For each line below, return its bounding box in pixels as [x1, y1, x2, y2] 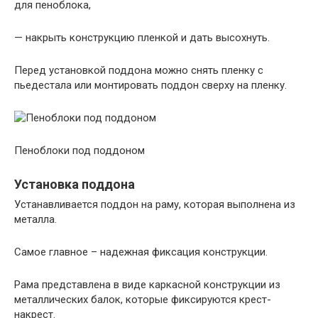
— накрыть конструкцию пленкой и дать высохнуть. [14, 31, 270, 44]
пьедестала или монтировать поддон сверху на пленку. [14, 78, 287, 92]
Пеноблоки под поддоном [14, 143, 145, 157]
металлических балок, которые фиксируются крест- [14, 292, 271, 306]
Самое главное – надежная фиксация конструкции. [14, 245, 268, 258]
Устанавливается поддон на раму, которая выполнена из [14, 197, 295, 211]
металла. [14, 212, 57, 226]
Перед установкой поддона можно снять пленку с [14, 63, 263, 77]
